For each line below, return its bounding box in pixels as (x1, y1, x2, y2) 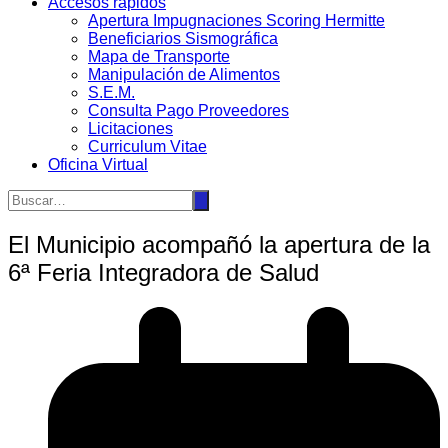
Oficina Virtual (48, 156, 148, 174)
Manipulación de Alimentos (88, 66, 280, 84)
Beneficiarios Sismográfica (88, 30, 278, 48)
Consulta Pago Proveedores (88, 102, 289, 120)
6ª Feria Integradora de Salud (8, 259, 319, 287)
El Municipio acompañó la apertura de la (8, 231, 430, 259)
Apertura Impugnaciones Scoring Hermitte (88, 12, 385, 30)
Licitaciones (88, 120, 173, 138)
